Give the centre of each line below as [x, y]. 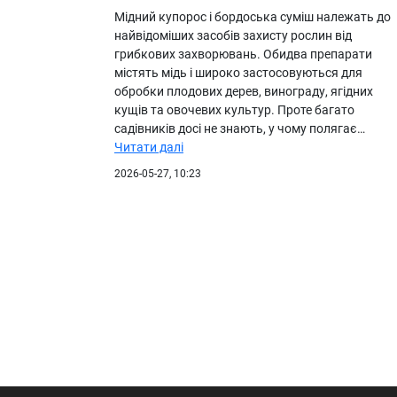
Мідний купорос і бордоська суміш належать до [253, 16]
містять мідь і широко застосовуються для [238, 72]
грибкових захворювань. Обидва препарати [243, 54]
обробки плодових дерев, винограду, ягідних [244, 91]
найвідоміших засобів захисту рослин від [233, 35]
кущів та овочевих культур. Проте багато [234, 109]
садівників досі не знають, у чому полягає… [240, 128]
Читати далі [149, 147]
